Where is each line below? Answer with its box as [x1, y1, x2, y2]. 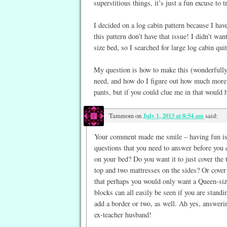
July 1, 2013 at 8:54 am [143, 111, 204, 121]
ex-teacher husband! [94, 210, 152, 220]
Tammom [109, 111, 134, 121]
